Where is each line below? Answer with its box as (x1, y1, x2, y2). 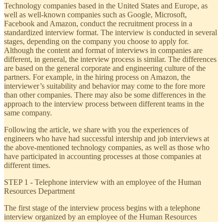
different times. (4, 161, 51, 170)
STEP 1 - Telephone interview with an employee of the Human (4, 178, 201, 187)
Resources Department (4, 187, 75, 196)
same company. (4, 109, 52, 117)
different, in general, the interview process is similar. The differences (4, 55, 217, 64)
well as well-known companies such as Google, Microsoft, (4, 10, 187, 19)
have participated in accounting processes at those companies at (4, 152, 201, 161)
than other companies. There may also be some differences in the (4, 91, 206, 100)
